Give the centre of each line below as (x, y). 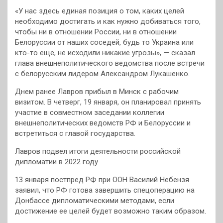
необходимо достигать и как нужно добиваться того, (108, 22)
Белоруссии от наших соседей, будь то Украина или (104, 43)
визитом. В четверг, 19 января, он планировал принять (108, 102)
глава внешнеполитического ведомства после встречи (110, 63)
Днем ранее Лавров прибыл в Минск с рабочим (97, 92)
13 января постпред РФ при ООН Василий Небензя (102, 180)
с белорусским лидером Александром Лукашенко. (102, 74)
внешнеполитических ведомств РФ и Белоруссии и (103, 123)
